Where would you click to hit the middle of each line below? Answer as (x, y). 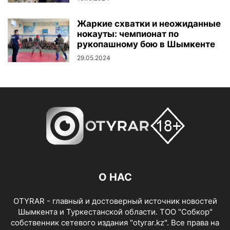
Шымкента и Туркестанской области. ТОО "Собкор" (115, 212)
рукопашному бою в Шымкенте (146, 44)
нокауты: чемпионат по (128, 34)
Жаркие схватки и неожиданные (149, 23)
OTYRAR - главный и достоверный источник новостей (115, 201)
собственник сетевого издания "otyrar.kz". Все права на (115, 222)
